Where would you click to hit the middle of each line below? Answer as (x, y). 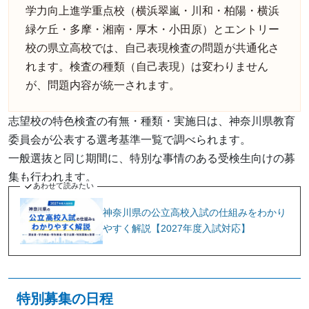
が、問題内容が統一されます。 (103, 85)
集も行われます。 (52, 177)
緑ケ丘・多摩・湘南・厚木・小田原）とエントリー (152, 29)
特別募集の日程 (65, 299)
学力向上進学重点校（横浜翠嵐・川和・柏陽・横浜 (152, 10)
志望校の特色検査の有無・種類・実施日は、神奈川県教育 (152, 121)
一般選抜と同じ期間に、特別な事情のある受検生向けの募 (152, 158)
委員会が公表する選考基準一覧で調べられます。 (130, 139)
